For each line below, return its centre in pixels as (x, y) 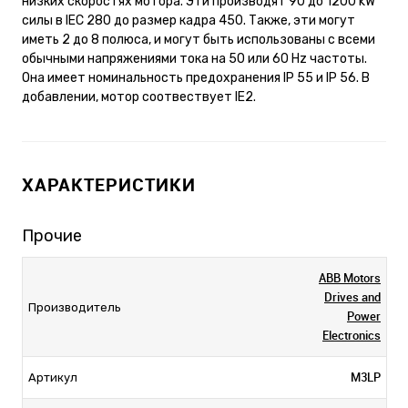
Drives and (352, 296)
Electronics (352, 335)
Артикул (53, 377)
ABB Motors (350, 277)
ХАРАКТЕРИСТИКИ (109, 184)
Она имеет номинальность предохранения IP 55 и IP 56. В (196, 77)
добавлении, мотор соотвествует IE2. (139, 97)
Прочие (52, 235)
